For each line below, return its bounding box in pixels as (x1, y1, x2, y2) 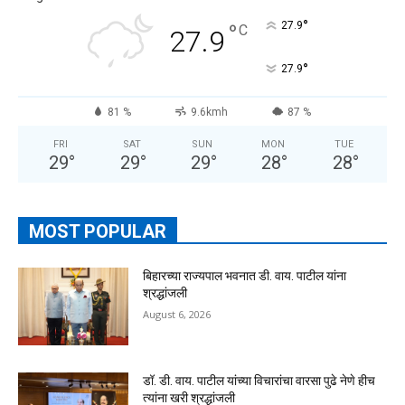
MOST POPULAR (29, 221, 166, 243)
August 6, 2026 (143, 307, 212, 322)
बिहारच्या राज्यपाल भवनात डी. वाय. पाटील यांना (143, 268, 347, 284)
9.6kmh (190, 106, 228, 119)
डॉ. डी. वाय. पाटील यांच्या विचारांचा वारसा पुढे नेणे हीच (143, 372, 376, 388)
